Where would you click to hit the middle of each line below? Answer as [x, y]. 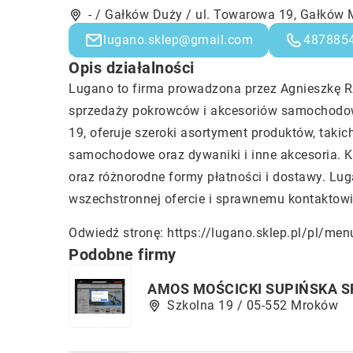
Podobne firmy [123, 255]
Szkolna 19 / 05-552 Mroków [253, 305]
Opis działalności [132, 68]
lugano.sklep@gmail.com [178, 40]
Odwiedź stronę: [118, 233]
